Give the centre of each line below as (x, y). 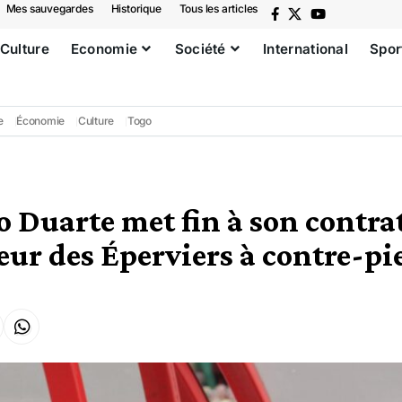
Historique (136, 9)
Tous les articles (218, 9)
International (306, 49)
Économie (41, 121)
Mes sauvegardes (49, 9)
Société (200, 49)
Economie (104, 49)
